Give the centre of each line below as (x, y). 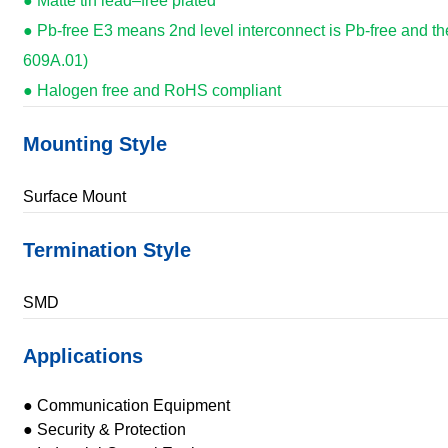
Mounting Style (94, 144)
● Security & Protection (104, 429)
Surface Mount (74, 196)
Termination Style (106, 250)
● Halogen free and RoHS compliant (151, 90)
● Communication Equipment (126, 405)
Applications (82, 356)
